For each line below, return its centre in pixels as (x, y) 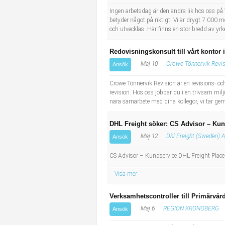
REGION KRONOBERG (191, 208)
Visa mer (126, 174)
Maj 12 (148, 136)
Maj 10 (148, 64)
